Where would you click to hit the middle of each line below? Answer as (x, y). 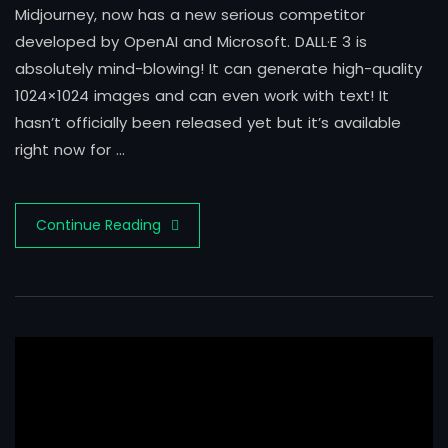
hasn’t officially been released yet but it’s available (208, 123)
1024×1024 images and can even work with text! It (202, 96)
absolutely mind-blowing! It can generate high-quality (218, 69)
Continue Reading (98, 225)
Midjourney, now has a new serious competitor (190, 15)
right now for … (70, 150)
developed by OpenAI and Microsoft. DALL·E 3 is (191, 42)
